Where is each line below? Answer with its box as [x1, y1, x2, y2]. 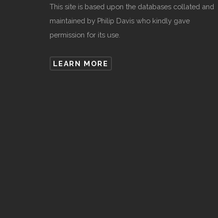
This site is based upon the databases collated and [50, 2, 214, 11]
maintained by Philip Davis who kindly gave [50, 17, 190, 25]
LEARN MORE [53, 59, 109, 68]
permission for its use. [50, 31, 120, 39]
